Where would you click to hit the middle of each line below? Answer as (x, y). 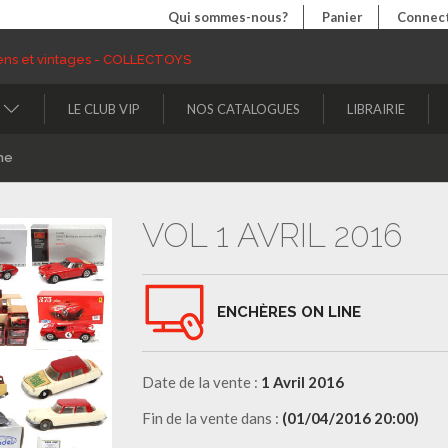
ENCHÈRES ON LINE (288, 311)
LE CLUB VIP (104, 108)
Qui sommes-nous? (228, 17)
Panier (342, 17)
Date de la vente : (201, 381)
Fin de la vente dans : (211, 417)
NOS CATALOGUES (243, 108)
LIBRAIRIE (376, 108)
